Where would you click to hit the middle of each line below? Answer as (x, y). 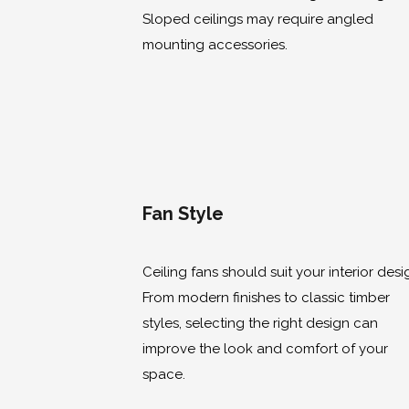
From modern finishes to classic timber (266, 297)
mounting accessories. (215, 44)
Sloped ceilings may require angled (258, 19)
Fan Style (183, 214)
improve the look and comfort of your (265, 348)
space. (164, 374)
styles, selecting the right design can (260, 323)
